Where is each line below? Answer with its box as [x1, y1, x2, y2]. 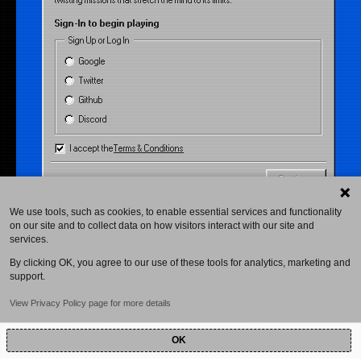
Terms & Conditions [114, 143, 185, 153]
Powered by [237, 346, 287, 357]
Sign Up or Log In [68, 35, 131, 45]
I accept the [70, 143, 114, 153]
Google [79, 56, 106, 66]
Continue [279, 173, 313, 184]
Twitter [79, 76, 105, 85]
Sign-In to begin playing [55, 19, 160, 28]
